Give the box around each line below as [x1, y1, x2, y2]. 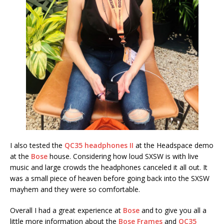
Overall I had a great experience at [10, 205, 123, 215]
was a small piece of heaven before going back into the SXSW [10, 173, 209, 183]
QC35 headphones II [64, 140, 133, 150]
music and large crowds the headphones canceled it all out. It [10, 162, 207, 172]
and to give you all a [139, 205, 206, 215]
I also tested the [10, 140, 64, 150]
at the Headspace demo [133, 140, 213, 150]
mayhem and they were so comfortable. [10, 184, 140, 194]
